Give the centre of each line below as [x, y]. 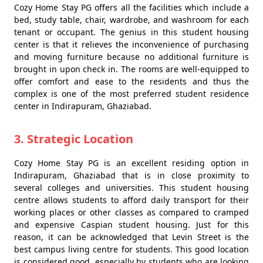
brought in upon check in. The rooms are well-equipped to [131, 69]
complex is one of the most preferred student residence [131, 94]
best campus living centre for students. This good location [131, 249]
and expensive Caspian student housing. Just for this [131, 225]
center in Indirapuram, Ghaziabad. [83, 106]
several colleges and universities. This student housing [131, 188]
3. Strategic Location [74, 139]
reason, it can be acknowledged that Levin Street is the [131, 237]
